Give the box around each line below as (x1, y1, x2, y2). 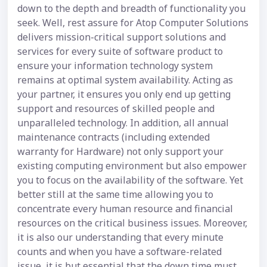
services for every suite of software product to (17, 44, 223, 58)
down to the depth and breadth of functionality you (17, 1, 246, 15)
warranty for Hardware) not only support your (17, 144, 223, 158)
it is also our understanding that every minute (17, 230, 223, 244)
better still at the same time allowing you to (17, 187, 213, 201)
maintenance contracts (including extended (17, 130, 210, 144)
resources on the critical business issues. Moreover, (17, 216, 247, 229)
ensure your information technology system (17, 58, 213, 72)
